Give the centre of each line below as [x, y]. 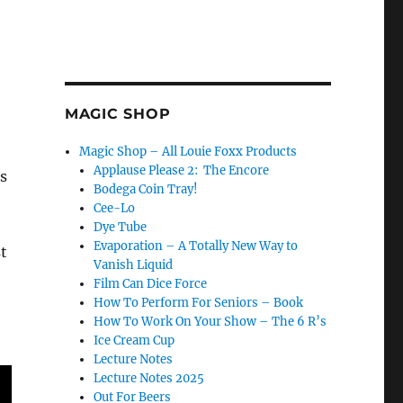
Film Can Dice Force [151, 284]
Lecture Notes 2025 [149, 378]
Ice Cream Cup [134, 340]
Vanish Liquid [134, 265]
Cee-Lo [115, 208]
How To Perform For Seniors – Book [199, 303]
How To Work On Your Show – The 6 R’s [210, 322]
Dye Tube [121, 227]
